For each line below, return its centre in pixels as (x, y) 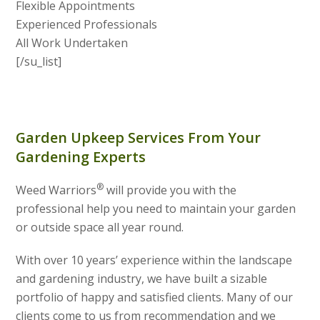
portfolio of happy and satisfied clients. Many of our (155, 297)
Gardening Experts (81, 157)
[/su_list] (39, 62)
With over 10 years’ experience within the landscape (154, 260)
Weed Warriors (56, 190)
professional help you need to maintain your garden (156, 209)
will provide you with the (170, 190)
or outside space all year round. (100, 227)
